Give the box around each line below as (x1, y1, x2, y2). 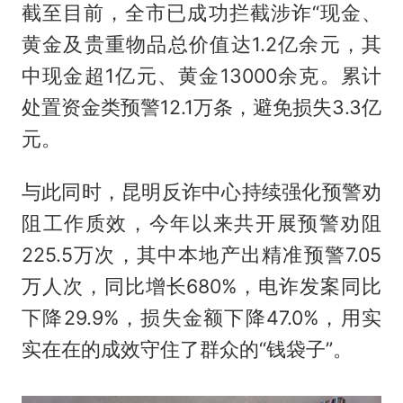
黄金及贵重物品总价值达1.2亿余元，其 (21, 31, 382, 56)
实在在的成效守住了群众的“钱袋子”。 (21, 336, 353, 361)
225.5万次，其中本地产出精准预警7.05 (21, 242, 382, 266)
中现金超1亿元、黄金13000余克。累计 (21, 63, 382, 87)
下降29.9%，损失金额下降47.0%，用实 (21, 305, 382, 329)
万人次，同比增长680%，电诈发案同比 (21, 273, 382, 298)
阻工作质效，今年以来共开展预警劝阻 (21, 210, 382, 235)
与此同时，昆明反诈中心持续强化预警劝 (21, 179, 382, 203)
